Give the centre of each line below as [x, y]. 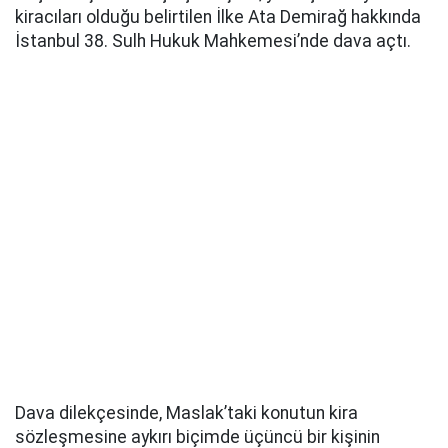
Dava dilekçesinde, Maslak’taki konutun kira [186, 412]
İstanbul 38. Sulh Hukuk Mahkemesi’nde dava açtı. [213, 40]
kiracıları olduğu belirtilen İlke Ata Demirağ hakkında [218, 16]
